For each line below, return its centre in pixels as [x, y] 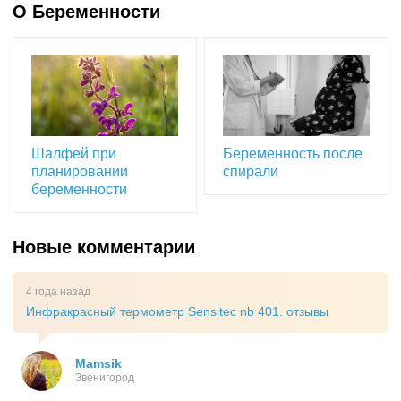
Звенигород [105, 378]
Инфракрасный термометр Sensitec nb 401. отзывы [177, 312]
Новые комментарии [104, 247]
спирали [251, 172]
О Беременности [86, 12]
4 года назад [58, 292]
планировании [80, 172]
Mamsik [98, 364]
